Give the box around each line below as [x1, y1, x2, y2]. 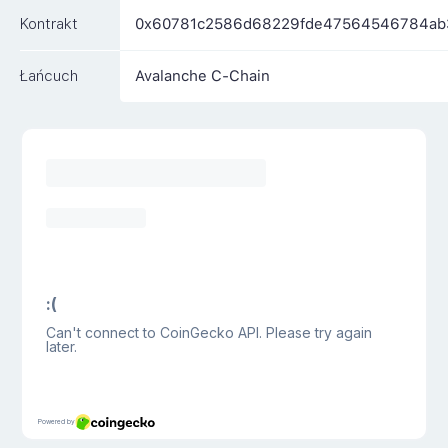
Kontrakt [20, 14, 78, 33]
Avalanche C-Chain [135, 66, 270, 85]
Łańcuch [20, 66, 78, 85]
